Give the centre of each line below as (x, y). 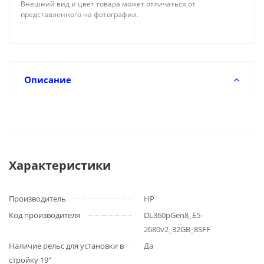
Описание (48, 80)
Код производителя (44, 215)
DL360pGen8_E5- (173, 215)
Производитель (37, 199)
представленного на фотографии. (80, 14)
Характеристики (60, 165)
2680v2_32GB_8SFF (177, 229)
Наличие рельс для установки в (66, 246)
